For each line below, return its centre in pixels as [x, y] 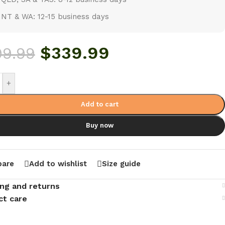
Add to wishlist [58, 164]
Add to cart [100, 104]
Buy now [100, 125]
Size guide [121, 164]
